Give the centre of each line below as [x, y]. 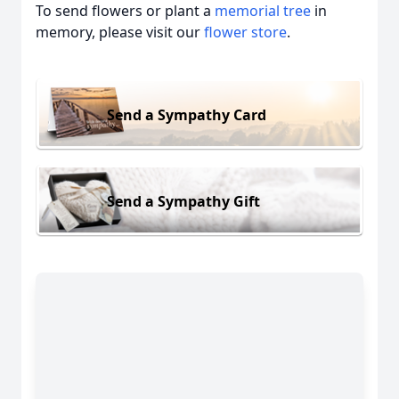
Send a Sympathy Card [187, 114]
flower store [245, 32]
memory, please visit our [120, 32]
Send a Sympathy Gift [183, 201]
